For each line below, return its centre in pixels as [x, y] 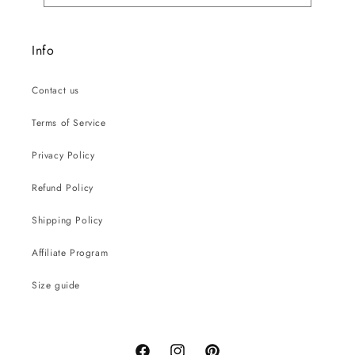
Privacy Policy [63, 155]
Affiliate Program [70, 253]
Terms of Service [69, 123]
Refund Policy [63, 188]
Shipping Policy [67, 220]
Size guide [56, 285]
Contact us [55, 90]
